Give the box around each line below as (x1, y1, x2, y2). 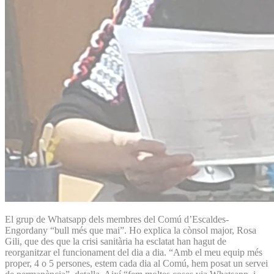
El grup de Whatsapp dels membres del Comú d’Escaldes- (5, 213, 229, 224)
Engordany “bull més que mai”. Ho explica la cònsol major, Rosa (5, 224, 256, 235)
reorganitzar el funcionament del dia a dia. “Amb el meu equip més (5, 246, 262, 257)
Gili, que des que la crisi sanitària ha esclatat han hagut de (5, 235, 226, 246)
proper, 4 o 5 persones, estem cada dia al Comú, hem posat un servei (5, 257, 268, 268)
